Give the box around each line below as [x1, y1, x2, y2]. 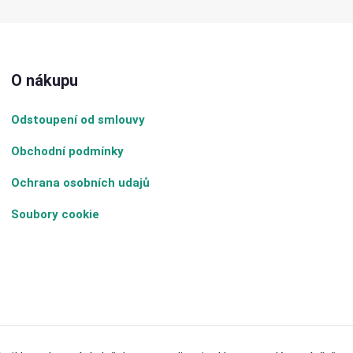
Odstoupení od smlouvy [10, 113, 145, 128]
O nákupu [10, 71, 78, 91]
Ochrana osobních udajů [10, 176, 150, 191]
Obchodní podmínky [10, 144, 124, 159]
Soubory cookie [10, 207, 99, 222]
